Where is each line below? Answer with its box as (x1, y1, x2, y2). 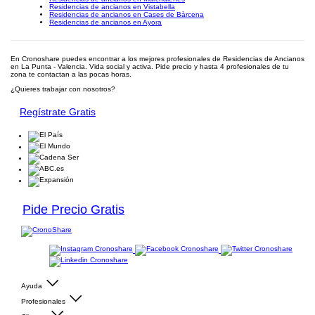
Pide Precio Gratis (22, 202, 124, 217)
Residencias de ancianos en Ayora (49, 18, 162, 26)
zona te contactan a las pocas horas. (11, 70, 131, 78)
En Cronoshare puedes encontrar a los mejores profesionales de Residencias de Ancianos (11, 55, 304, 63)
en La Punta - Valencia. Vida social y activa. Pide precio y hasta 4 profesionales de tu (11, 63, 289, 70)
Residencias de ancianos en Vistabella (49, 3, 175, 11)
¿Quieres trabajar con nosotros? (11, 85, 115, 93)
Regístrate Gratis (20, 106, 96, 117)
